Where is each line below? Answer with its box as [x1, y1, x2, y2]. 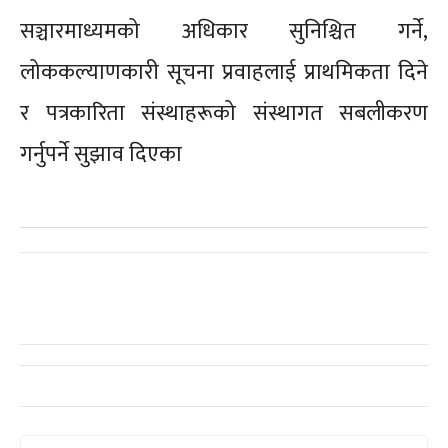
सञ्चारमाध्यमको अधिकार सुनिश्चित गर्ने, [20, 13, 428, 50]
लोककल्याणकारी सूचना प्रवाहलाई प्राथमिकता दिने [20, 54, 428, 91]
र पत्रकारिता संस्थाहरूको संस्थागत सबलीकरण [20, 95, 428, 132]
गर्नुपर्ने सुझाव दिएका [20, 136, 187, 173]
